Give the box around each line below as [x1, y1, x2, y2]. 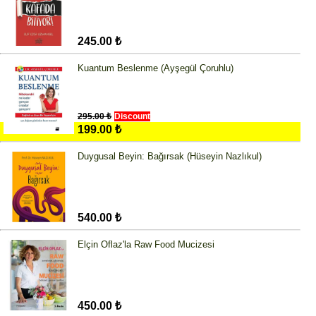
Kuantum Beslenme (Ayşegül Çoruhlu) [78, 63, 233, 74]
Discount [114, 111, 150, 122]
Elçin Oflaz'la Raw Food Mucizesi [78, 239, 214, 250]
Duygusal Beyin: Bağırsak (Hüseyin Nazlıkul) [78, 151, 262, 162]
